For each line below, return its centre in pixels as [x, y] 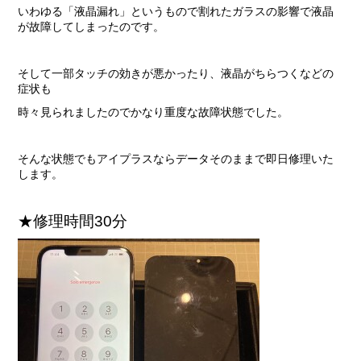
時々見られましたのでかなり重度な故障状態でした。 [153, 112]
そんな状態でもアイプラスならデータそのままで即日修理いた [175, 159]
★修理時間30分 [72, 221]
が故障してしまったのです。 [91, 27]
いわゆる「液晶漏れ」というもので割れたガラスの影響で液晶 [175, 11]
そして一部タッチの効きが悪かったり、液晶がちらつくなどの [175, 73]
